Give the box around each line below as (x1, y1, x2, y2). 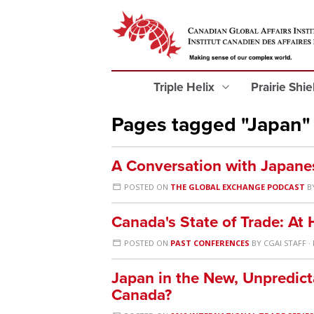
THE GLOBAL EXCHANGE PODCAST (170, 182, 306, 192)
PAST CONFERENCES (170, 238, 250, 248)
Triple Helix (153, 80, 217, 95)
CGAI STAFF (264, 238, 307, 248)
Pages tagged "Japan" (111, 113, 310, 137)
